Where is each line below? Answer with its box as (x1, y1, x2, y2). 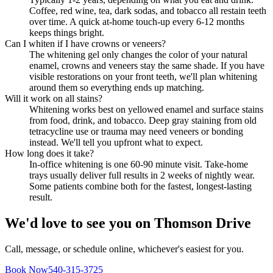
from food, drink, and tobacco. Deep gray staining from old (29, 115, 257, 126)
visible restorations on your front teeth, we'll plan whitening (29, 71, 257, 82)
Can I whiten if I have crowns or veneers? (5, 38, 166, 49)
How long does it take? (5, 147, 94, 158)
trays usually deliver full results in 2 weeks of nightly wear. (29, 169, 255, 180)
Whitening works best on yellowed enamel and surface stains (29, 104, 263, 115)
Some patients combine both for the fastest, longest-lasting (29, 180, 252, 191)
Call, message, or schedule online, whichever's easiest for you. (5, 243, 244, 254)
